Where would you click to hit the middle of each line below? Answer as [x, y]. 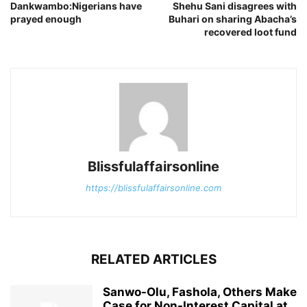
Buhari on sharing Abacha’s [233, 19]
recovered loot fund [250, 32]
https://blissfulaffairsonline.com [153, 188]
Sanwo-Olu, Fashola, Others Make [200, 292]
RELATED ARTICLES [153, 260]
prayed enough [46, 19]
